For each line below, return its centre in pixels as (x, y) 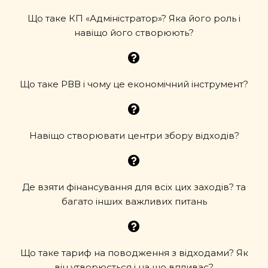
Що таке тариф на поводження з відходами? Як (134, 253)
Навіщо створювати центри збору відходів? (134, 135)
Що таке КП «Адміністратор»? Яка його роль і (134, 18)
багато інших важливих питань (134, 201)
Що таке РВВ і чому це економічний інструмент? (134, 84)
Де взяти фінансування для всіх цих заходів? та (134, 187)
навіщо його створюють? (134, 33)
